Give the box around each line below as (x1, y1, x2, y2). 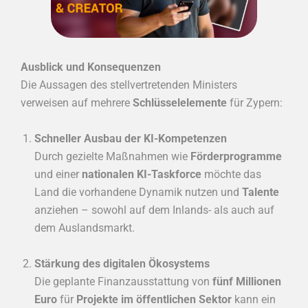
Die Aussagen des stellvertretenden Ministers (21, 78, 237, 92)
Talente (242, 185, 279, 199)
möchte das (201, 167, 261, 181)
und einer (34, 167, 82, 181)
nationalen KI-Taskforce (82, 167, 201, 181)
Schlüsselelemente (133, 96, 227, 110)
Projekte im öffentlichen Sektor (76, 292, 232, 306)
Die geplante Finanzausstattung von (34, 274, 212, 288)
